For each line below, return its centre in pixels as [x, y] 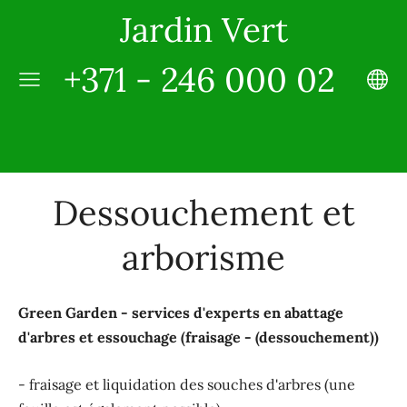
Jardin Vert [203, 30]
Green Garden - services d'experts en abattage [181, 312]
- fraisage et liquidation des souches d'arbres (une [187, 385]
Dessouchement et [203, 213]
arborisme [203, 257]
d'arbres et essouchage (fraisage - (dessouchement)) [199, 337]
